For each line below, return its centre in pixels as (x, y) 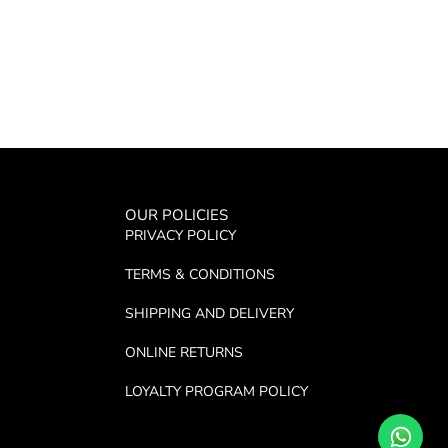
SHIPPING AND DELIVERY (209, 314)
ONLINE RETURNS (183, 353)
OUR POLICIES (176, 215)
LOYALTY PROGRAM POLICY (216, 392)
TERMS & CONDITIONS (199, 275)
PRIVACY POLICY (180, 236)
